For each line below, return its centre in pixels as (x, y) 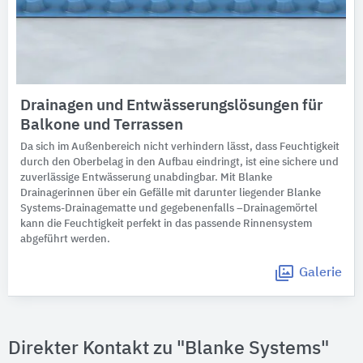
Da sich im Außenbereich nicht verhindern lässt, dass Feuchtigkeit (180, 147)
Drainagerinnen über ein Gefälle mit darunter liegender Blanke (171, 193)
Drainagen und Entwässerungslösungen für (171, 105)
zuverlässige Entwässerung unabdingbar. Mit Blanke (146, 177)
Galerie (320, 273)
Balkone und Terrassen (102, 125)
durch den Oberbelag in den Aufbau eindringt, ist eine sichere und (179, 162)
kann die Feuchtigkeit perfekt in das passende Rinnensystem (166, 224)
